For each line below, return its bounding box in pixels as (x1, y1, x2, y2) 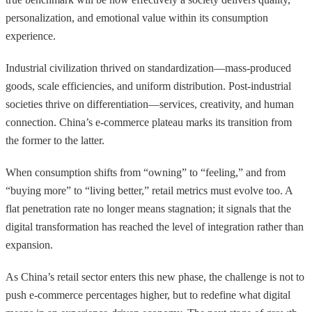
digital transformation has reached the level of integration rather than (6, 220, 304, 233)
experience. (6, 29, 56, 42)
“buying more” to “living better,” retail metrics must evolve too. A (6, 184, 292, 196)
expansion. (6, 238, 53, 251)
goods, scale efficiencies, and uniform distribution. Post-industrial (6, 79, 291, 92)
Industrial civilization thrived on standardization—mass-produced (6, 61, 291, 74)
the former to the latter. (6, 134, 104, 146)
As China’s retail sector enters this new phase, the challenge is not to (6, 270, 304, 283)
